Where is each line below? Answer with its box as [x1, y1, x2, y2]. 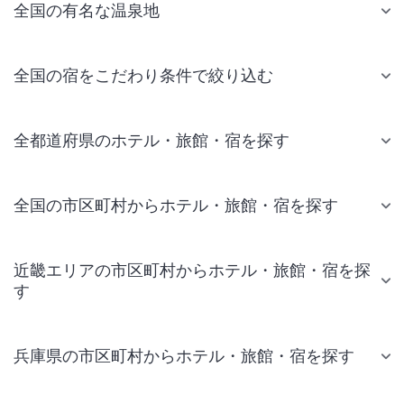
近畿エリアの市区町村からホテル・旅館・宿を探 [14, 261, 371, 280]
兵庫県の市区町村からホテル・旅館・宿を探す [14, 346, 354, 366]
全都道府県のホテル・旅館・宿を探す [14, 131, 289, 151]
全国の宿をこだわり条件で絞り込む [14, 66, 273, 86]
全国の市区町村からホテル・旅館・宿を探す [14, 196, 338, 216]
